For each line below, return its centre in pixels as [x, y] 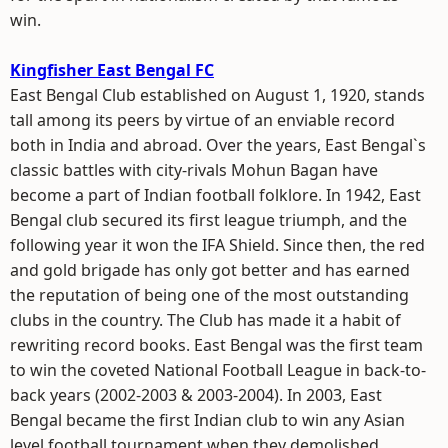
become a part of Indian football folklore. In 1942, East [215, 195]
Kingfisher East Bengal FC [112, 70]
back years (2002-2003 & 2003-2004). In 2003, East [196, 395]
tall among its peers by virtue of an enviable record [202, 120]
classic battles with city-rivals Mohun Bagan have [194, 170]
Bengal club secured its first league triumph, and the [208, 220]
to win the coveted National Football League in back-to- [218, 370]
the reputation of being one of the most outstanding [209, 295]
